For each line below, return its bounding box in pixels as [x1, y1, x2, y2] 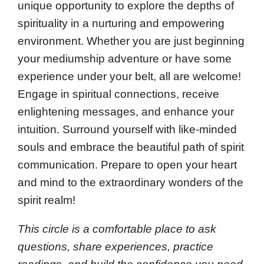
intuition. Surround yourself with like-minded [18, 123, 237, 136]
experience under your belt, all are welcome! [18, 70, 241, 83]
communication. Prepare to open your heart [18, 159, 237, 171]
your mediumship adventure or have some [18, 52, 232, 65]
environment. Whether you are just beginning [18, 35, 245, 48]
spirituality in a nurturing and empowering [18, 17, 225, 30]
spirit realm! [18, 194, 75, 207]
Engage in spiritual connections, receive [18, 88, 219, 101]
